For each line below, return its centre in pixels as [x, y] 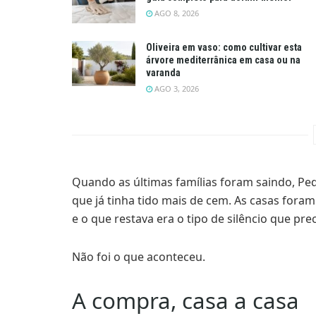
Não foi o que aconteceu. [139, 257]
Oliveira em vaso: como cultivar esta [224, 48]
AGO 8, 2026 [176, 13]
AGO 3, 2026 [176, 89]
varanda [163, 73]
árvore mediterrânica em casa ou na [223, 60]
